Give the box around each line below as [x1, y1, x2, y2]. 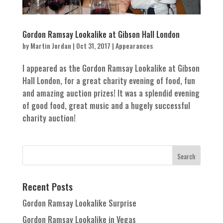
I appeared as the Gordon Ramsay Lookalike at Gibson [22, 62, 200, 74]
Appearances [115, 40, 153, 51]
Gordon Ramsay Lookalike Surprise [22, 197, 136, 209]
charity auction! [22, 111, 76, 124]
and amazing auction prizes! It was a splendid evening [22, 87, 200, 99]
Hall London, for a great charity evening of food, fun [22, 74, 195, 87]
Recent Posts [22, 179, 73, 193]
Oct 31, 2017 [76, 40, 111, 51]
